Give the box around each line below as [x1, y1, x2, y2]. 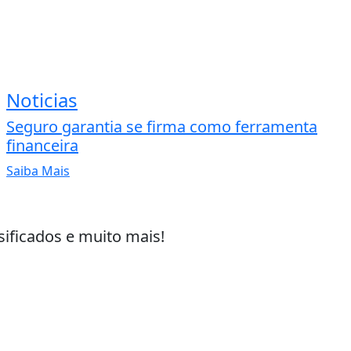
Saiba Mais [6, 162, 70, 180]
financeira [6, 135, 78, 157]
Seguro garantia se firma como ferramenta [6, 116, 317, 138]
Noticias [6, 87, 78, 114]
